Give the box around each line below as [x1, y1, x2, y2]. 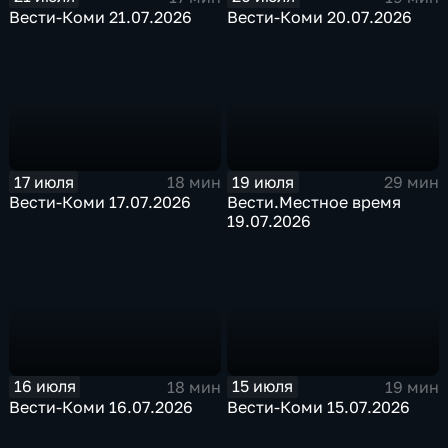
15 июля [232, 376, 294, 397]
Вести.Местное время [227, 192, 402, 213]
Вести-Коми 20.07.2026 [227, 6, 413, 27]
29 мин [383, 172, 439, 193]
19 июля [232, 171, 295, 192]
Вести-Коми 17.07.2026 [9, 192, 192, 213]
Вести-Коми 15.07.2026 [227, 396, 411, 417]
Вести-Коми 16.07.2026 [9, 396, 194, 417]
